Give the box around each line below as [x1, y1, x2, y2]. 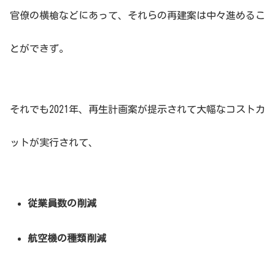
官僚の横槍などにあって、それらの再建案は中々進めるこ [10, 10, 265, 21]
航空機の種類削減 [28, 233, 107, 244]
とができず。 [10, 44, 69, 54]
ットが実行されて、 [10, 137, 98, 148]
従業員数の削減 [28, 198, 97, 208]
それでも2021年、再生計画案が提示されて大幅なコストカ [10, 104, 265, 115]
